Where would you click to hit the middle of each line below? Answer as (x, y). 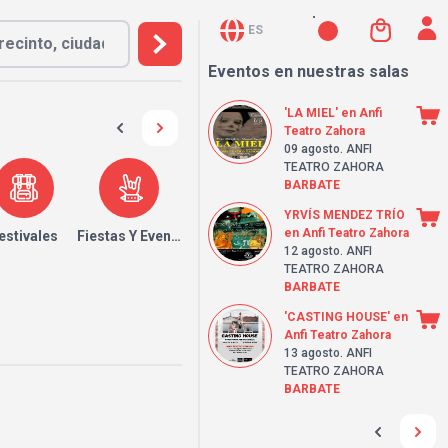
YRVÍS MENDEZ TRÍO (344, 215)
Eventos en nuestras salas (308, 71)
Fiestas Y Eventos (135, 236)
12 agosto (312, 251)
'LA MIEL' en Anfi (333, 113)
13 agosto (312, 353)
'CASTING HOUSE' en (346, 317)
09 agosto (312, 149)
